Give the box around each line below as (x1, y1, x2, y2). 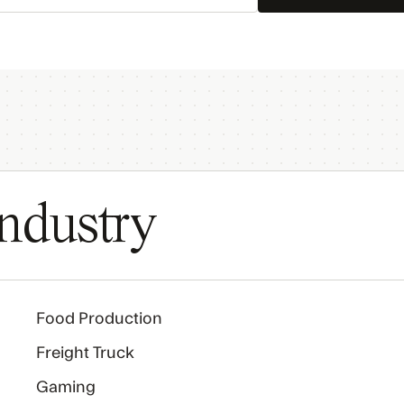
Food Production (36, 311, 163, 326)
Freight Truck (36, 345, 135, 361)
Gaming (36, 380, 96, 395)
